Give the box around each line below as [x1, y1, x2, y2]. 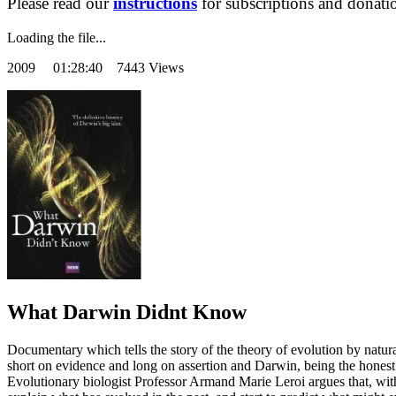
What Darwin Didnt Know [7, 301, 247, 324]
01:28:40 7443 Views [53, 60, 184, 76]
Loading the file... [7, 30, 106, 46]
